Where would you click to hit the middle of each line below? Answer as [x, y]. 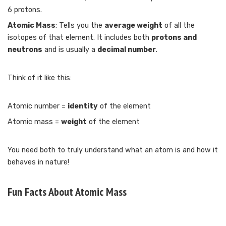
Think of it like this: [40, 78]
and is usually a [70, 50]
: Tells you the [80, 26]
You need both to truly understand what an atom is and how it [113, 150]
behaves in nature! [38, 162]
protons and [174, 38]
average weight [133, 26]
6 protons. [25, 10]
